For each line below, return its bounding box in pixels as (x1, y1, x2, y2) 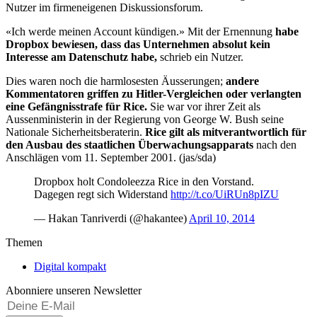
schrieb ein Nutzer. (157, 50, 243, 63)
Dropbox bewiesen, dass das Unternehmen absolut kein (6, 38, 270, 50)
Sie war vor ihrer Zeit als (150, 100, 260, 113)
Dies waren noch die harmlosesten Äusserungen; (6, 74, 226, 87)
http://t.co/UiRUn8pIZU (171, 188, 279, 200)
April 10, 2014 (189, 212, 255, 224)
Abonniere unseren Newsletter (6, 284, 142, 296)
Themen (6, 236, 42, 248)
